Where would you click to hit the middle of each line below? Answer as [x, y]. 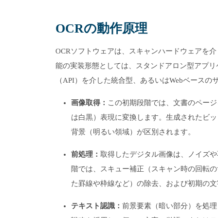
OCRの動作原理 [101, 28]
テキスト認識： [97, 206]
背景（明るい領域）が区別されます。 [133, 132]
